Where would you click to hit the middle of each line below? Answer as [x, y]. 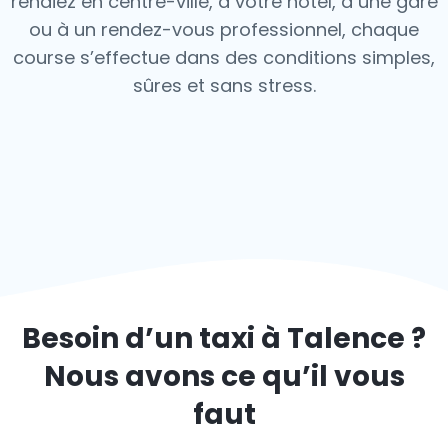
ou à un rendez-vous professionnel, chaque [224, 29]
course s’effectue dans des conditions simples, [224, 57]
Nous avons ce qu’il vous [224, 376]
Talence [346, 338]
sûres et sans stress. [224, 85]
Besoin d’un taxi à [154, 338]
